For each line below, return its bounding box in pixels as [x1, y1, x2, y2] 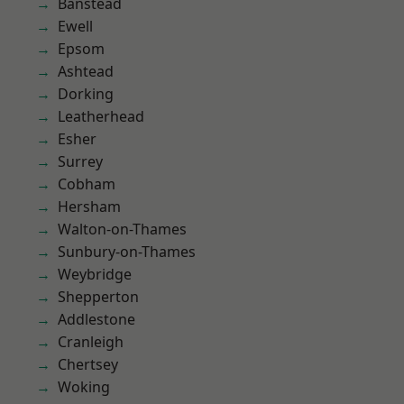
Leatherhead [58, 106, 144, 126]
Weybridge [58, 264, 132, 284]
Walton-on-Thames [58, 219, 188, 239]
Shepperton [58, 287, 139, 307]
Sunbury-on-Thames [58, 242, 197, 262]
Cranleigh [58, 332, 124, 352]
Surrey [58, 151, 103, 171]
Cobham [58, 174, 115, 194]
